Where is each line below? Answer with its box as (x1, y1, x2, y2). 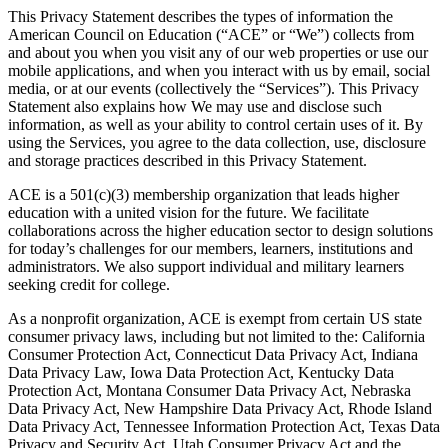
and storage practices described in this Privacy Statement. (8, 151, 367, 169)
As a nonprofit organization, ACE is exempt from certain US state (8, 309, 422, 327)
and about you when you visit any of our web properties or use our (8, 43, 428, 61)
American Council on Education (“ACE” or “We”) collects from (8, 25, 414, 43)
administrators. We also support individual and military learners (8, 257, 404, 275)
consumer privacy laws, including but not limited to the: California (8, 327, 425, 345)
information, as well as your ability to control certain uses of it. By (8, 115, 423, 133)
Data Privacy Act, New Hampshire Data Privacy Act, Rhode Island (8, 399, 432, 417)
